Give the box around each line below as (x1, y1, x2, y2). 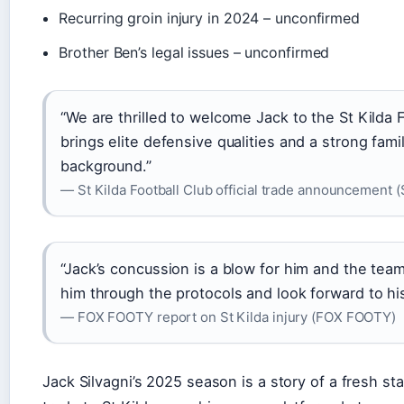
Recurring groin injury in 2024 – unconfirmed (59, 8, 360, 27)
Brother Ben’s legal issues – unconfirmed (59, 42, 330, 61)
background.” (60, 156, 151, 175)
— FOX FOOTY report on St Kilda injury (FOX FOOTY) (60, 308, 397, 326)
